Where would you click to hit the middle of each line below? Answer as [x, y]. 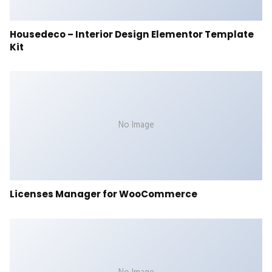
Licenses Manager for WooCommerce [104, 194]
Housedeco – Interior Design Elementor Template [132, 34]
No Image [136, 126]
